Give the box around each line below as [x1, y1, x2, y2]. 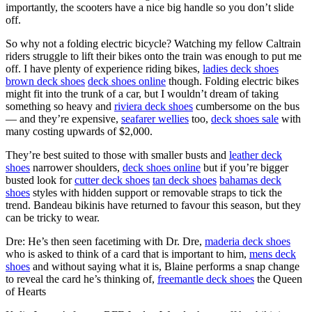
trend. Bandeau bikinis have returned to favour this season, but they [6, 198, 301, 211]
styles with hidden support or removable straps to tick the [30, 186, 282, 198]
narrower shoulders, [30, 161, 123, 173]
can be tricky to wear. [6, 211, 100, 224]
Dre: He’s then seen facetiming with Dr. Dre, [6, 235, 205, 247]
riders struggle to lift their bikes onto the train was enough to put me [6, 49, 302, 62]
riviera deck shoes [114, 100, 193, 112]
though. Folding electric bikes [166, 75, 299, 87]
